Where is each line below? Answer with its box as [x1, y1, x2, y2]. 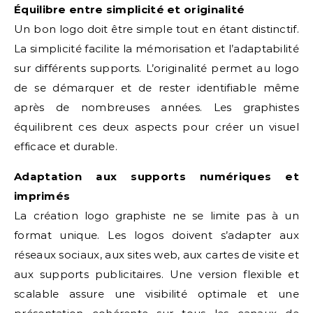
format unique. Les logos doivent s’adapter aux [14, 228, 299, 242]
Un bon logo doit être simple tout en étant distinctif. [14, 22, 299, 36]
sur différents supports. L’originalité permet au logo [14, 61, 299, 75]
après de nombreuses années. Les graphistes [14, 101, 299, 114]
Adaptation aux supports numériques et [14, 170, 299, 183]
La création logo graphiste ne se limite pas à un [14, 209, 299, 222]
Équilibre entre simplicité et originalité [14, 3, 245, 16]
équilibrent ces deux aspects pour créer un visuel [14, 120, 299, 133]
